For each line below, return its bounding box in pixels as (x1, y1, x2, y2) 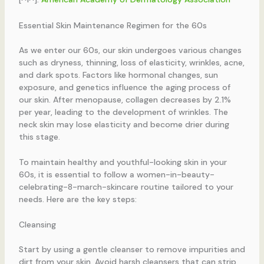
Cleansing (18, 219, 56, 230)
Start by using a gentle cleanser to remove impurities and (18, 244, 245, 255)
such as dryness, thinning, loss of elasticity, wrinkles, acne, (18, 57, 245, 68)
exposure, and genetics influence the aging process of (18, 81, 230, 93)
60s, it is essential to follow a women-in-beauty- (18, 169, 214, 180)
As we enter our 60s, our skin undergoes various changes (18, 44, 242, 55)
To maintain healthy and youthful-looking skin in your (18, 157, 227, 168)
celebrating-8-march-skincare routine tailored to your (18, 181, 233, 193)
